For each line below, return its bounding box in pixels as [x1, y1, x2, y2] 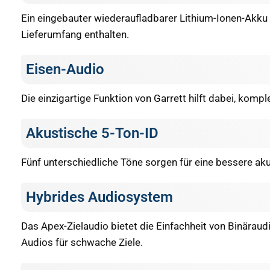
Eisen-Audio [26, 61, 104, 78]
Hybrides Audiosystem [26, 189, 173, 206]
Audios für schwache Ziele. [21, 236, 143, 249]
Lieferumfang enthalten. [21, 28, 129, 41]
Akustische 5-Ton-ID [26, 125, 159, 142]
